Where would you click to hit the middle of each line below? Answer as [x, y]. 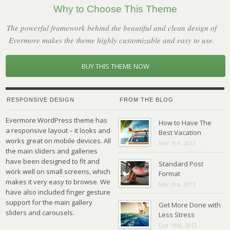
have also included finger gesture [58, 192]
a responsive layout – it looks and [58, 131]
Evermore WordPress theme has [57, 120]
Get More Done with [189, 205]
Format [169, 174]
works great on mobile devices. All [59, 141]
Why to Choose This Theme [115, 9]
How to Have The [185, 123]
